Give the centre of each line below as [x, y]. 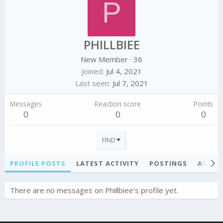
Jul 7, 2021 [130, 83]
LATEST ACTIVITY [108, 164]
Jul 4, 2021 [124, 71]
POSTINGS [168, 164]
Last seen [92, 83]
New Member [104, 59]
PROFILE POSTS [38, 164]
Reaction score [118, 104]
